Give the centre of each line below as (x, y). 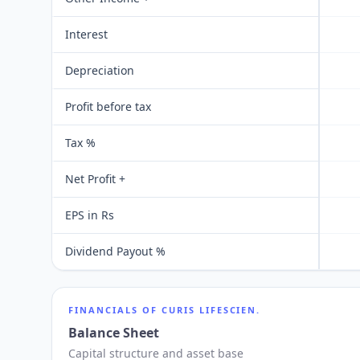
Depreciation (100, 70)
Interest (86, 34)
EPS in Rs (90, 215)
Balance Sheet (114, 333)
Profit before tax (108, 106)
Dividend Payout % (115, 251)
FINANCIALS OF (115, 310)
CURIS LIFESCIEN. (211, 310)
